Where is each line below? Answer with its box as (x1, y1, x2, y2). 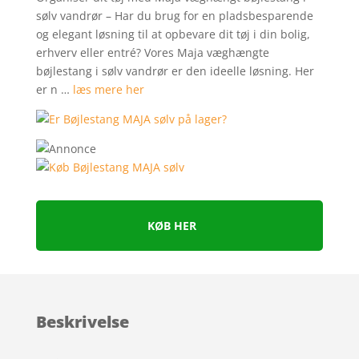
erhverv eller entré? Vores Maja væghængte (35, 45, 269, 61)
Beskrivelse (35, 311, 129, 333)
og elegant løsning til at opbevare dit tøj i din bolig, (35, 26, 310, 42)
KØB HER (147, 218, 197, 234)
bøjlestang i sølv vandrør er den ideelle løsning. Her (35, 63, 314, 79)
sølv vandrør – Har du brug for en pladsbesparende (35, 8, 313, 24)
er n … (35, 82, 73, 98)
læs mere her (72, 82, 144, 98)
